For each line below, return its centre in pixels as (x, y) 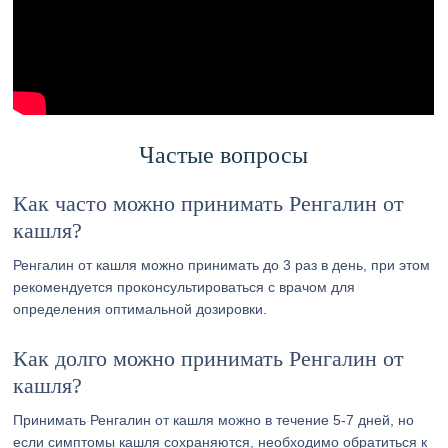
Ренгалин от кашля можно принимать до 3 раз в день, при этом (222, 265)
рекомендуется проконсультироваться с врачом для (184, 287)
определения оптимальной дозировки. (140, 309)
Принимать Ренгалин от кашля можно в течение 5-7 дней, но (214, 420)
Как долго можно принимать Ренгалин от (209, 358)
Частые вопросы (224, 155)
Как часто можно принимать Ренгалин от (209, 203)
